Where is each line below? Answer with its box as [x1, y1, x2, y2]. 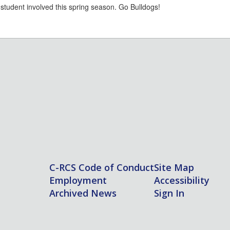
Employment [49, 174, 107, 186]
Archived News [49, 187, 117, 199]
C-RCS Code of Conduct [49, 161, 154, 174]
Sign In [154, 187, 184, 199]
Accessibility [154, 174, 209, 186]
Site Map [154, 161, 194, 174]
